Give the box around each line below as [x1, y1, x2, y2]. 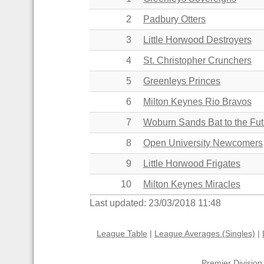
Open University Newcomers [143, 137, 263, 148]
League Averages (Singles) [154, 229, 255, 238]
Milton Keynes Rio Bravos [143, 96, 252, 107]
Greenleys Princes [143, 75, 220, 86]
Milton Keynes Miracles [143, 179, 240, 189]
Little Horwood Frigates [143, 158, 240, 169]
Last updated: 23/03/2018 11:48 [90, 197, 221, 208]
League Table [97, 229, 147, 238]
